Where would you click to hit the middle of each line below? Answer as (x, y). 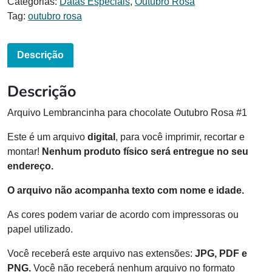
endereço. (30, 166)
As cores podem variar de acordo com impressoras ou (123, 215)
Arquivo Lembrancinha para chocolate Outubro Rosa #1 (127, 113)
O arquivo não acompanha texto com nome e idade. (126, 191)
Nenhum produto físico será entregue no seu (145, 152)
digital (101, 137)
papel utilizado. (40, 229)
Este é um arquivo (47, 137)
